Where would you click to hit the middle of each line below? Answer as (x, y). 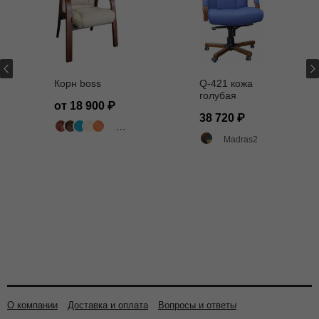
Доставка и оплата (108, 305)
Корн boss (77, 84)
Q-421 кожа (226, 84)
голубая (218, 96)
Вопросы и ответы (197, 305)
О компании (32, 305)
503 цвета (135, 128)
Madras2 (240, 140)
